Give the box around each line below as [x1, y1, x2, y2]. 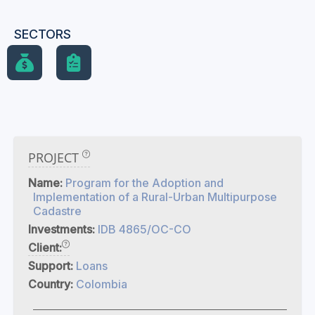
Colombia [76, 277, 127, 291]
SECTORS [14, 27, 71, 41]
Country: [28, 277, 76, 291]
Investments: [28, 222, 98, 236]
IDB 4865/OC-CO [98, 222, 191, 236]
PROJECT [28, 149, 82, 166]
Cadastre [33, 204, 82, 218]
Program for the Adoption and [65, 176, 224, 190]
